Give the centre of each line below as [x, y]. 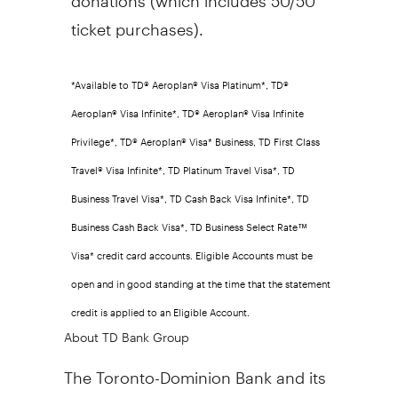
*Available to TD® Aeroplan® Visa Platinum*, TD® [179, 80]
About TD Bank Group [126, 331]
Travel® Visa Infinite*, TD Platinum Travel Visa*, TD [183, 165]
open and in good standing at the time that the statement [200, 279]
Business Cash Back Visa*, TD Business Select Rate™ [189, 222]
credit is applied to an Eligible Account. [160, 307]
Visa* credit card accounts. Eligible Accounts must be [191, 251]
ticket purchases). [137, 21]
